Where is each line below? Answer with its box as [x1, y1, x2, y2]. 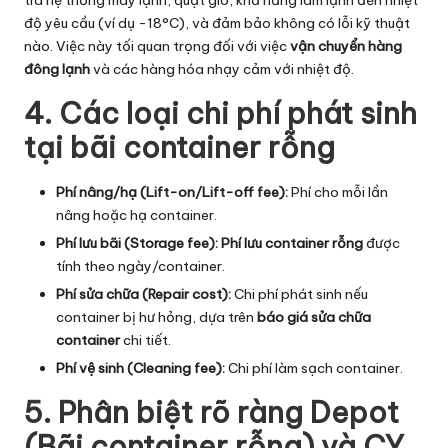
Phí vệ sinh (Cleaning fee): [56, 358, 225, 377]
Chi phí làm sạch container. [225, 358, 403, 377]
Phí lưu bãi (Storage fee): [56, 233, 218, 252]
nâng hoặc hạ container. [56, 205, 217, 224]
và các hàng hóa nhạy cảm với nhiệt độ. [90, 59, 354, 78]
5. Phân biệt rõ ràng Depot [24, 393, 399, 431]
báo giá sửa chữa [257, 307, 371, 326]
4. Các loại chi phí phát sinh [24, 94, 417, 132]
